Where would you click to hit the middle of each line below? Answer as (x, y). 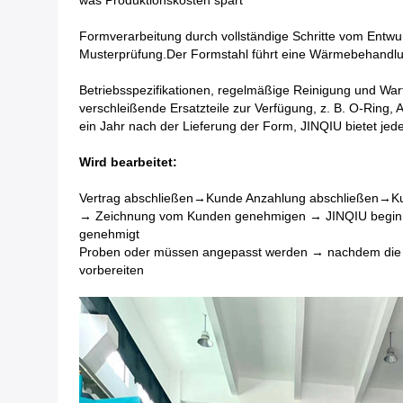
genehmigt (109, 234)
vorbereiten (112, 270)
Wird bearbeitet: (128, 162)
